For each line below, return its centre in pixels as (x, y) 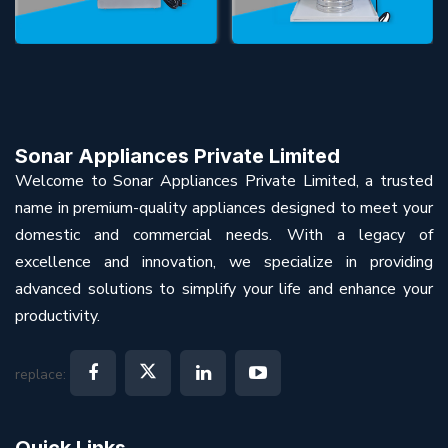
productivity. (57, 315)
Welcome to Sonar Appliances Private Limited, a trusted (224, 180)
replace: (42, 374)
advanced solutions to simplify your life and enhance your (224, 288)
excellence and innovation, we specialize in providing (224, 261)
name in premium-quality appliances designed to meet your (224, 207)
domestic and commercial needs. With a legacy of (224, 234)
